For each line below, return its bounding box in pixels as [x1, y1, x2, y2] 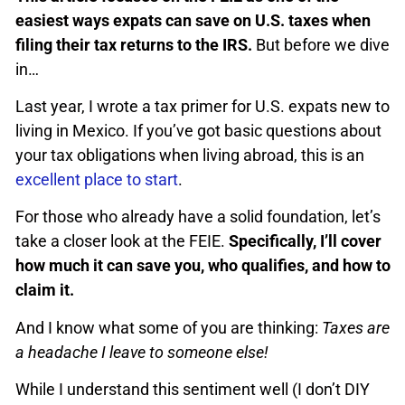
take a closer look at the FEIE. [15, 231, 229, 251]
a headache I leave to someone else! [15, 342, 268, 362]
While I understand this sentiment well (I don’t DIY [15, 380, 370, 400]
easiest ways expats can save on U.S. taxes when [15, 10, 371, 30]
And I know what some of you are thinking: [15, 317, 322, 337]
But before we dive [252, 34, 390, 54]
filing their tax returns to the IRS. [15, 34, 252, 54]
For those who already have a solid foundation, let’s [15, 207, 381, 227]
